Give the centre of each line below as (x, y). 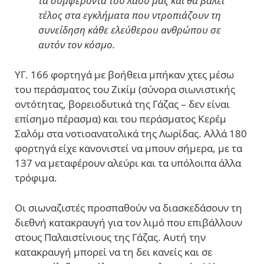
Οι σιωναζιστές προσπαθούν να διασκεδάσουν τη (128, 208)
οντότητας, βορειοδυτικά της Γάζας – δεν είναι (122, 104)
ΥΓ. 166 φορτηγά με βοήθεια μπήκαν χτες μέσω (124, 75)
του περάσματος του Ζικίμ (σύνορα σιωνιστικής (125, 90)
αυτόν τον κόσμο (75, 44)
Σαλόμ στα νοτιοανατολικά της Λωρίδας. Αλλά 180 (131, 134)
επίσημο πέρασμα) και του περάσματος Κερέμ (121, 119)
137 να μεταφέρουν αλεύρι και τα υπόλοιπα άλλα (128, 163)
